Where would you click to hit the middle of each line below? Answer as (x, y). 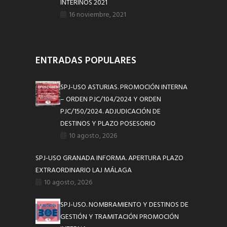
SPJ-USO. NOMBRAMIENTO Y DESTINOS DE (125, 205)
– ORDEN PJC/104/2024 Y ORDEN (111, 100)
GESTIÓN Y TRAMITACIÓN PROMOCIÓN (120, 217)
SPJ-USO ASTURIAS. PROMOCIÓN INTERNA (124, 88)
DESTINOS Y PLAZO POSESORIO (108, 124)
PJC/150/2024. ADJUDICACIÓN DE (111, 112)
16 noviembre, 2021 (98, 15)
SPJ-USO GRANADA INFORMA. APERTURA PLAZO (109, 159)
